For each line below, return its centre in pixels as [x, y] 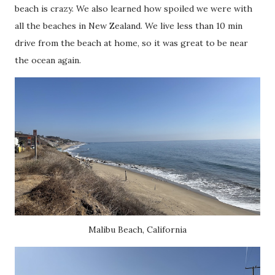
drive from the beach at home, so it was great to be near [131, 43]
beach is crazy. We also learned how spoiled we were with [134, 9]
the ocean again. [48, 60]
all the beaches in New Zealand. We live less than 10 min [129, 26]
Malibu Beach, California [137, 230]
